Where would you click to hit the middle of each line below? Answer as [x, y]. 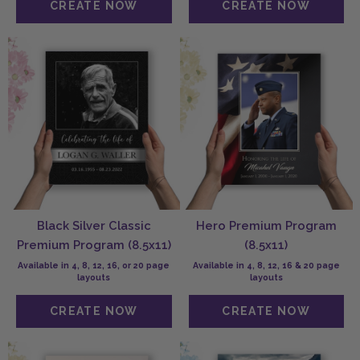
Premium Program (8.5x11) [94, 244]
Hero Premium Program [266, 225]
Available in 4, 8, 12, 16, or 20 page [94, 265]
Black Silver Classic [94, 225]
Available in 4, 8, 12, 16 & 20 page [266, 265]
